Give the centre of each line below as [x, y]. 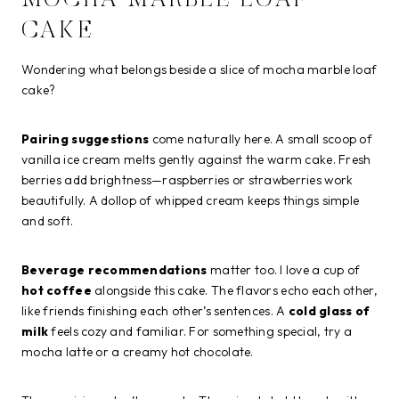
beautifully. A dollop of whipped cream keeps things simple [191, 200]
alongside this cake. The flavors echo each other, [234, 290]
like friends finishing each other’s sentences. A [155, 310]
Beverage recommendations [114, 269]
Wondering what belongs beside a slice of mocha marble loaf [199, 69]
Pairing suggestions [85, 138]
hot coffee [57, 290]
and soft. [48, 220]
